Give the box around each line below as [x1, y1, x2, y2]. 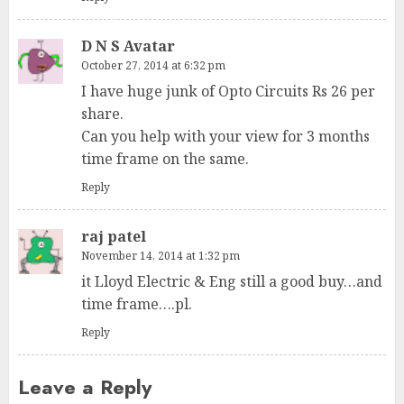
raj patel [81, 226, 146, 246]
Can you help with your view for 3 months [81, 126, 370, 146]
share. [81, 104, 124, 124]
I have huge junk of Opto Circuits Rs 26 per [81, 81, 375, 101]
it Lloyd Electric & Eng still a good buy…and [81, 271, 382, 291]
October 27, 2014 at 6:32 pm [81, 58, 225, 73]
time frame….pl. [81, 294, 192, 314]
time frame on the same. [81, 149, 249, 169]
